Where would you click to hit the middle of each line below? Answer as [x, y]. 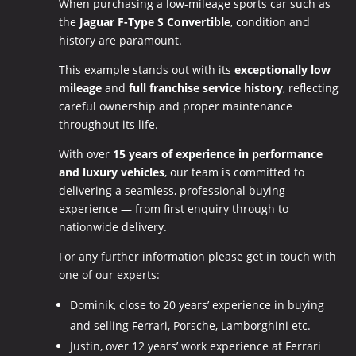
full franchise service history [205, 87]
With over [85, 153]
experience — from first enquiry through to [173, 208]
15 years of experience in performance [217, 153]
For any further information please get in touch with [197, 256]
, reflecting [310, 87]
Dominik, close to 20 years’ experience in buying [197, 304]
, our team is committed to [234, 172]
